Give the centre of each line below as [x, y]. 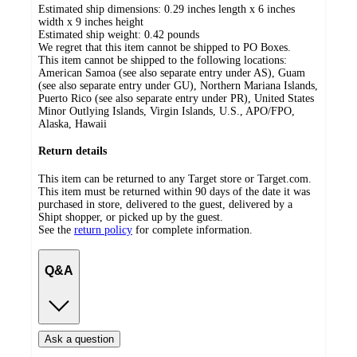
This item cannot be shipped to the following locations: [163, 60]
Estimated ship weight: [91, 34]
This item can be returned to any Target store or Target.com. [175, 178]
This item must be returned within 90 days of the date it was [174, 191]
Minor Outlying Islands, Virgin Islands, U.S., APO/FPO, [167, 111]
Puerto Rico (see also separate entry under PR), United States [176, 98]
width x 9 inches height [91, 22]
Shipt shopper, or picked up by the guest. [131, 217]
